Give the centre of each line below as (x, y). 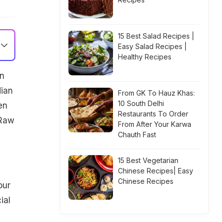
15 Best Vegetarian (148, 160)
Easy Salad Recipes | (152, 46)
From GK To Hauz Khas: (156, 93)
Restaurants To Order (153, 114)
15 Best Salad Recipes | (156, 36)
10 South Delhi (141, 103)
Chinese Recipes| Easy (156, 171)
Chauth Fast (137, 135)
